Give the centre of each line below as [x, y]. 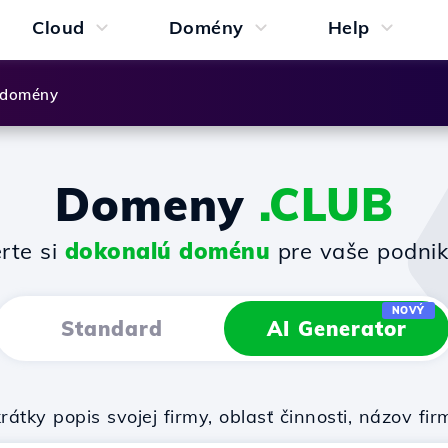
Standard [111, 328]
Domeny [156, 204]
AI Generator [336, 328]
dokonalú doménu [167, 251]
